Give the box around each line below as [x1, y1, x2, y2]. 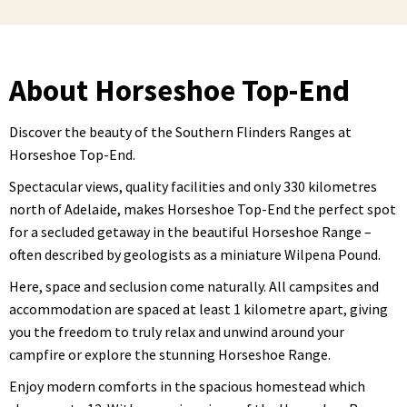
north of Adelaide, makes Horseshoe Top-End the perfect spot [9, 200, 396, 218]
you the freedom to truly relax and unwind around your [9, 323, 344, 341]
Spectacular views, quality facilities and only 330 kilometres [9, 177, 377, 195]
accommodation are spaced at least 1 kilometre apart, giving [9, 300, 388, 318]
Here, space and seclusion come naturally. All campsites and [9, 277, 379, 295]
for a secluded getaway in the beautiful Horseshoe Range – [9, 223, 372, 241]
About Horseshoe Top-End [9, 72, 350, 109]
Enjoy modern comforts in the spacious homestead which [9, 377, 365, 395]
